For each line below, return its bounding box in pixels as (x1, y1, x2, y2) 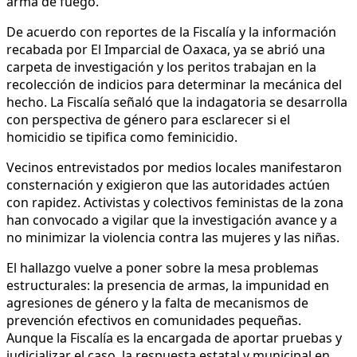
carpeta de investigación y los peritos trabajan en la (6, 57, 316, 76)
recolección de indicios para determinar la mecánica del (6, 75, 342, 93)
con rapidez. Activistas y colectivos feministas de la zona (6, 193, 343, 211)
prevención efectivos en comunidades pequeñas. (6, 311, 301, 329)
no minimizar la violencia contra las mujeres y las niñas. (6, 228, 339, 246)
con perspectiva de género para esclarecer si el (6, 110, 290, 128)
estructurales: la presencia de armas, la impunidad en (6, 276, 329, 294)
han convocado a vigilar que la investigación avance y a (6, 210, 337, 229)
